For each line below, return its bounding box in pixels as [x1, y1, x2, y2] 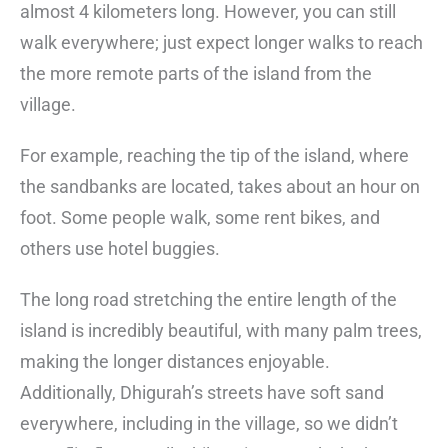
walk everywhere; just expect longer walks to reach [20, 32, 423, 54]
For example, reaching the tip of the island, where [20, 145, 409, 167]
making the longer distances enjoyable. [20, 351, 330, 373]
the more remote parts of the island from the [20, 63, 372, 85]
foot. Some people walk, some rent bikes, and [20, 207, 380, 229]
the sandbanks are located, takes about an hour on [20, 176, 420, 198]
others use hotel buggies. [20, 238, 220, 260]
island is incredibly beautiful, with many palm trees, [20, 320, 422, 342]
